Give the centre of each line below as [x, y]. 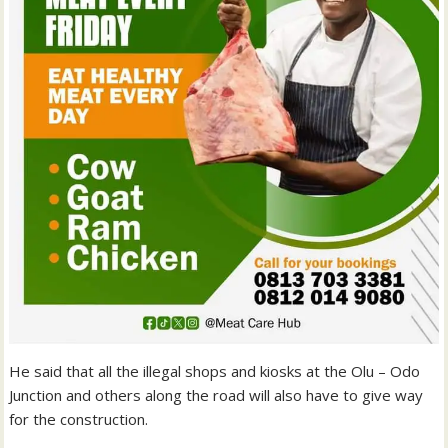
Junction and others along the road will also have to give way [216, 394]
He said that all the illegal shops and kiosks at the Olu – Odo [215, 370]
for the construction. [79, 418]
